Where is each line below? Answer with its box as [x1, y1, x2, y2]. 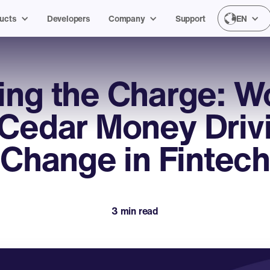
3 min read [111, 204, 159, 218]
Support [175, 12, 206, 25]
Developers [46, 12, 90, 25]
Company [108, 12, 145, 25]
